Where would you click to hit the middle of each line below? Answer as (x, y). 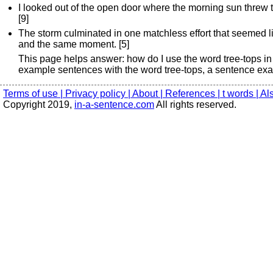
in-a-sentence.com (114, 105)
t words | (241, 94)
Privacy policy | (99, 94)
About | (149, 94)
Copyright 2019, (39, 105)
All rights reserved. (195, 105)
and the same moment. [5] (74, 44)
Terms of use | (34, 94)
